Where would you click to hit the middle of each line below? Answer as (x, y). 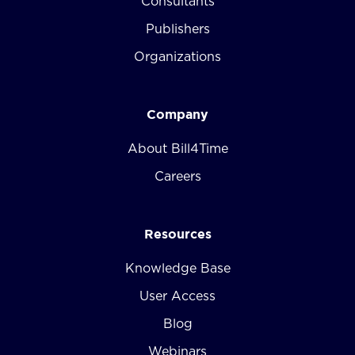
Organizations (177, 57)
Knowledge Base (177, 268)
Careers (177, 176)
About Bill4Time (177, 149)
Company (177, 114)
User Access (177, 296)
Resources (177, 233)
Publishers (177, 29)
